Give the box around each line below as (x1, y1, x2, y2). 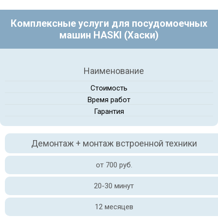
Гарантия (94, 107, 124, 116)
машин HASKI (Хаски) (59, 29, 159, 41)
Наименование (84, 66, 144, 76)
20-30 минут (94, 182, 134, 190)
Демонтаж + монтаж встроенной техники (31, 138, 197, 148)
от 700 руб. (95, 161, 132, 169)
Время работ (88, 95, 130, 104)
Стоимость (91, 84, 127, 92)
